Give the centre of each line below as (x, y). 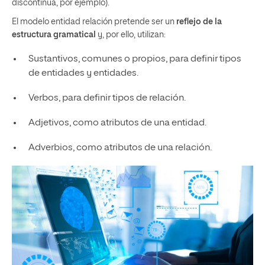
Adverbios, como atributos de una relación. (120, 148)
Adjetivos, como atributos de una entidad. (117, 123)
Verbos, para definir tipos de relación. (107, 98)
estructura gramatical (54, 35)
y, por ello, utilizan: (131, 35)
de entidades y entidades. (83, 73)
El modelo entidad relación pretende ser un (94, 22)
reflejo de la (199, 22)
